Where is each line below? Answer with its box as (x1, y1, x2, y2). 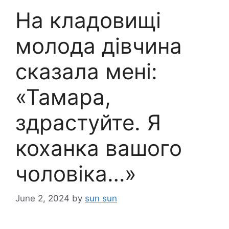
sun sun (85, 193, 117, 204)
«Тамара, (15, 83, 111, 110)
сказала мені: (15, 58, 157, 84)
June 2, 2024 (15, 193, 70, 204)
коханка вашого (15, 134, 182, 161)
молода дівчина (15, 32, 182, 59)
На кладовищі (15, 7, 161, 33)
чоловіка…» (15, 160, 136, 187)
